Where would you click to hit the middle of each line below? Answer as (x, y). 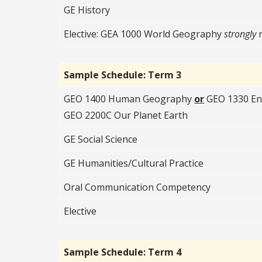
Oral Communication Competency (137, 187)
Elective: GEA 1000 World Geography (144, 34)
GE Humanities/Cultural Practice (134, 163)
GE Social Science (101, 139)
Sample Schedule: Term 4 (123, 252)
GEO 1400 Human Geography (129, 99)
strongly (240, 34)
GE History (87, 10)
